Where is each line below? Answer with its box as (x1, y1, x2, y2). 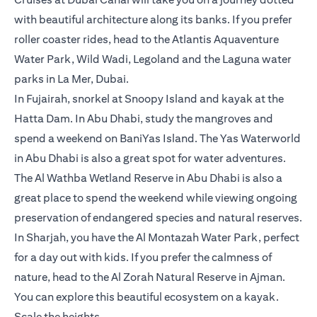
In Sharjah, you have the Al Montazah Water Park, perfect (14, 231, 299, 245)
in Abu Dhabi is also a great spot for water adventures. (14, 151, 286, 166)
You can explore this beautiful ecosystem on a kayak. (14, 290, 279, 304)
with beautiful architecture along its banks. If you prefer (14, 13, 292, 27)
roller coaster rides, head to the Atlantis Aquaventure (14, 33, 279, 47)
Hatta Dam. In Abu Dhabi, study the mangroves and (14, 112, 273, 126)
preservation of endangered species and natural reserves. (14, 211, 302, 225)
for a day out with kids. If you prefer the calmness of (14, 250, 272, 265)
